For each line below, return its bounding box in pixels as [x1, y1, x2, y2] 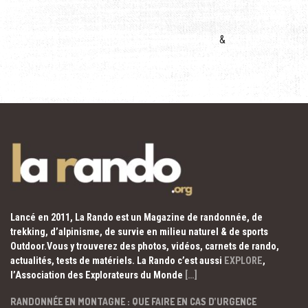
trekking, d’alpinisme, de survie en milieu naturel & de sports [10, 225, 268, 237]
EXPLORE [224, 254, 263, 266]
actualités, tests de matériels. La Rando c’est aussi [10, 254, 224, 266]
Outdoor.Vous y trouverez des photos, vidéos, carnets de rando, [10, 240, 279, 252]
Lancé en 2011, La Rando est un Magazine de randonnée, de [10, 211, 263, 223]
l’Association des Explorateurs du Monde [10, 269, 185, 280]
